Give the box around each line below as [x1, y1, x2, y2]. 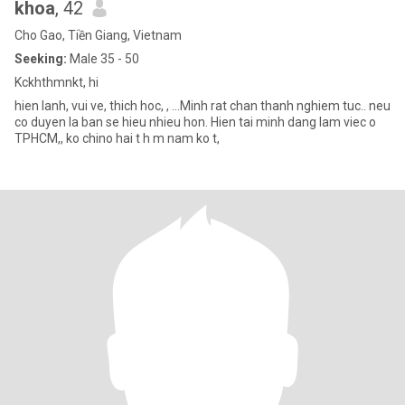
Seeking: [14, 52, 67, 66]
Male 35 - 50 [67, 52, 139, 66]
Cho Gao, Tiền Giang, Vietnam [14, 28, 182, 42]
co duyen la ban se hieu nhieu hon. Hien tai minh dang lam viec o [14, 115, 149, 129]
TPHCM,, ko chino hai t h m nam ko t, [14, 131, 220, 146]
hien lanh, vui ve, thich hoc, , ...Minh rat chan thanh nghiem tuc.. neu [14, 99, 391, 113]
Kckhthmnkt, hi [14, 75, 99, 89]
